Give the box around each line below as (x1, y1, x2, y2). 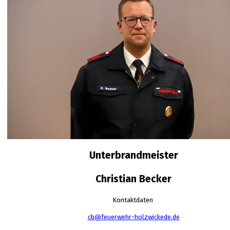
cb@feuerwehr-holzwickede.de (87, 213, 180, 221)
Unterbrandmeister (89, 149, 178, 161)
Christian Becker (95, 172, 171, 185)
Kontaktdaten (112, 196, 155, 204)
